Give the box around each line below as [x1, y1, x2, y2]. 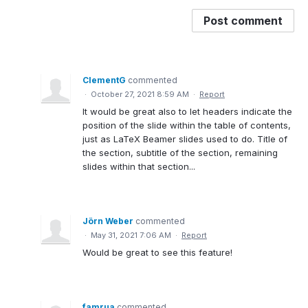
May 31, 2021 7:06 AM [91, 230, 171, 240]
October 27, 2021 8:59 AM [91, 89, 189, 99]
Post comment [203, 13, 283, 27]
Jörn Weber [82, 215, 133, 226]
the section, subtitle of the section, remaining [82, 146, 278, 158]
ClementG [82, 74, 126, 85]
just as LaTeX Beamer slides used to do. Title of [82, 133, 287, 144]
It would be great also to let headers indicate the [82, 105, 292, 117]
